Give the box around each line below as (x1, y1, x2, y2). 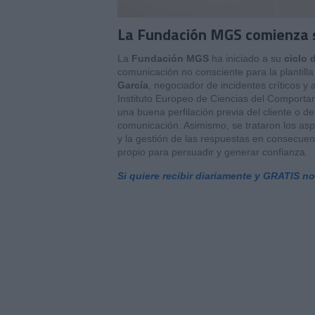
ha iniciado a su (209, 53, 284, 64)
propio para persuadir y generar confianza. (117, 146, 308, 157)
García (117, 79, 148, 91)
